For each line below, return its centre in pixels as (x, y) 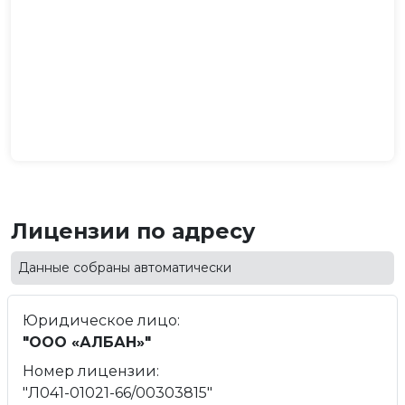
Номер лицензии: (91, 372)
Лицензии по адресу (133, 231)
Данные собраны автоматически (125, 268)
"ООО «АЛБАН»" (87, 343)
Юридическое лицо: (101, 321)
